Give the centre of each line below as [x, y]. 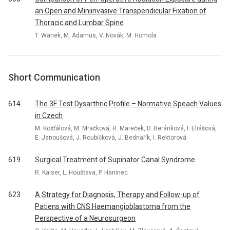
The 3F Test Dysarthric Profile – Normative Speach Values [128, 104]
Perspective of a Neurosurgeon [85, 218]
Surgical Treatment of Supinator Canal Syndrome [115, 160]
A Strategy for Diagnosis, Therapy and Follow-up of [117, 195]
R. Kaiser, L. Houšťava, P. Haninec [81, 172]
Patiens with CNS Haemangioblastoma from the [113, 206]
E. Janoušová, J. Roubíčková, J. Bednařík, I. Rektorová [111, 137]
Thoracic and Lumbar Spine [79, 23]
